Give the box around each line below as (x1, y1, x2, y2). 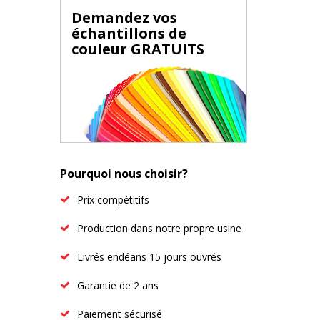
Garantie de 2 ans (76, 279, 159, 292)
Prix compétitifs (76, 193, 149, 206)
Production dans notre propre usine (76, 221, 241, 235)
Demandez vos (71, 8, 177, 27)
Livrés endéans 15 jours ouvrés (76, 250, 221, 264)
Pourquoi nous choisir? (59, 166, 188, 181)
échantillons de (71, 24, 186, 43)
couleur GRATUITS (71, 39, 204, 59)
